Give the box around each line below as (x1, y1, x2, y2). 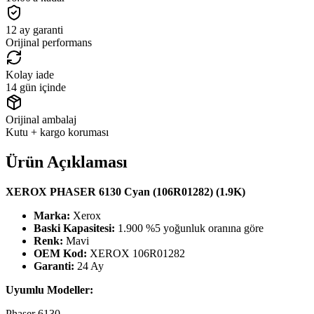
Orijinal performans (6, 36, 92, 48)
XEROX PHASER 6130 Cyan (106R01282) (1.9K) (6, 185, 245, 198)
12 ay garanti (6, 23, 63, 36)
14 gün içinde (6, 81, 66, 93)
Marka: (34, 209, 70, 221)
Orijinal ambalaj (6, 113, 76, 125)
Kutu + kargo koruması (6, 125, 109, 138)
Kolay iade (6, 68, 54, 81)
